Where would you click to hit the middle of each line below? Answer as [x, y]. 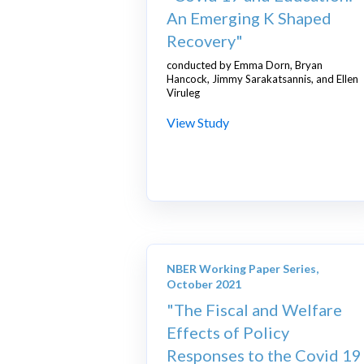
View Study [198, 123]
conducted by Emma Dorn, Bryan [245, 65]
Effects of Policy [228, 333]
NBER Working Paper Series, [243, 269]
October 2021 [204, 284]
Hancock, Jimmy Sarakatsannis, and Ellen [262, 79]
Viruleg [183, 93]
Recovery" [205, 41]
